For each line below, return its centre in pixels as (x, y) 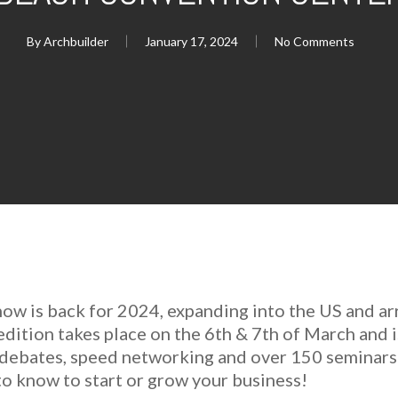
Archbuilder (76, 41)
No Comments (314, 41)
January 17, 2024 (191, 41)
